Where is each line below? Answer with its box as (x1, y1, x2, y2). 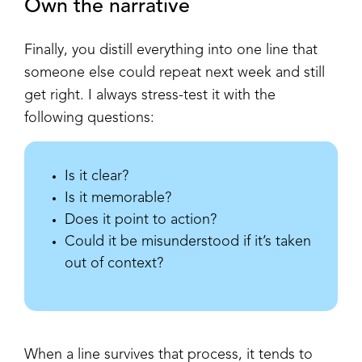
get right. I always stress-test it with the (24, 87, 276, 103)
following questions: (24, 110, 154, 125)
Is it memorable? (65, 190, 175, 205)
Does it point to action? (65, 212, 221, 227)
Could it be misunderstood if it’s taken (65, 234, 311, 249)
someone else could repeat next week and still (24, 65, 325, 80)
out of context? (65, 255, 163, 271)
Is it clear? (65, 168, 133, 183)
